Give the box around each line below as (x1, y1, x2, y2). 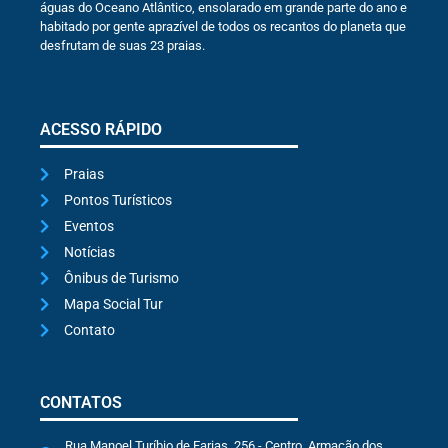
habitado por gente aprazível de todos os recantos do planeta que (40, 19, 406, 35)
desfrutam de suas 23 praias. (40, 38, 205, 54)
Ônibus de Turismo (63, 269, 179, 287)
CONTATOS (40, 392, 122, 412)
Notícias (63, 243, 115, 261)
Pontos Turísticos (63, 191, 172, 209)
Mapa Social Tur (63, 295, 163, 313)
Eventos (63, 217, 114, 235)
